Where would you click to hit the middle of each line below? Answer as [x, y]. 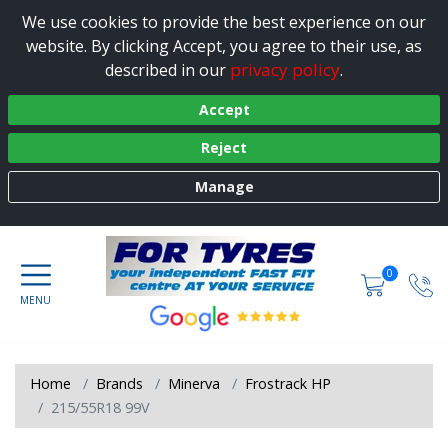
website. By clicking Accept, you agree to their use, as [224, 45]
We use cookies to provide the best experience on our [224, 21]
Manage [224, 187]
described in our [167, 69]
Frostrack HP [288, 383]
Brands [119, 383]
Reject [224, 148]
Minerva [194, 383]
